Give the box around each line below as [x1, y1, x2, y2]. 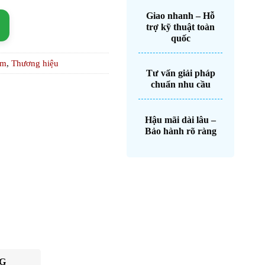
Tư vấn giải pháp [146, 68, 215, 79]
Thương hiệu [11, 59, 59, 69]
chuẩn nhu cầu [150, 79, 211, 90]
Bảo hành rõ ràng [144, 125, 216, 136]
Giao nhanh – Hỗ [146, 10, 215, 21]
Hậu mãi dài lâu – [145, 114, 216, 125]
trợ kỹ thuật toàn [146, 21, 215, 32]
